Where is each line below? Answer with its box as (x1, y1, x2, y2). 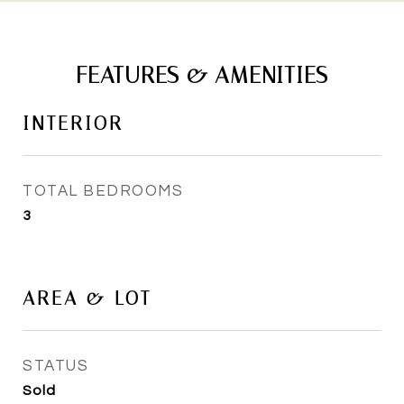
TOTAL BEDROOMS (23, 183, 183, 199)
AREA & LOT (23, 288, 151, 309)
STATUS (23, 358, 88, 374)
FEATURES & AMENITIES (76, 62, 328, 88)
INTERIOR (23, 113, 124, 134)
